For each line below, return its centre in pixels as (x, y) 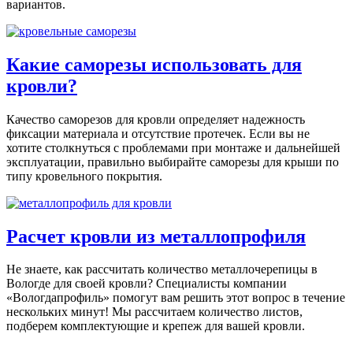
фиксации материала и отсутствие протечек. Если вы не (158, 133)
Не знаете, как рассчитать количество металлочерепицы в (162, 269)
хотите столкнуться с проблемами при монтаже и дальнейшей (173, 147)
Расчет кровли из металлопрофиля (156, 236)
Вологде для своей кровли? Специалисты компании (147, 284)
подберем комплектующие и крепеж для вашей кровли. (156, 326)
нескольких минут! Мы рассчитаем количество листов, (154, 312)
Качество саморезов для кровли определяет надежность (156, 119)
